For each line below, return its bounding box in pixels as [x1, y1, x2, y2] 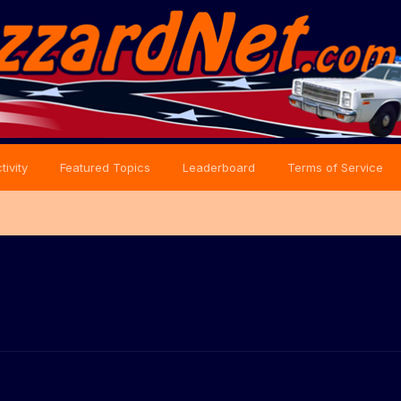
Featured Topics [60, 160, 150, 175]
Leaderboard [183, 160, 255, 175]
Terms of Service [287, 160, 383, 175]
